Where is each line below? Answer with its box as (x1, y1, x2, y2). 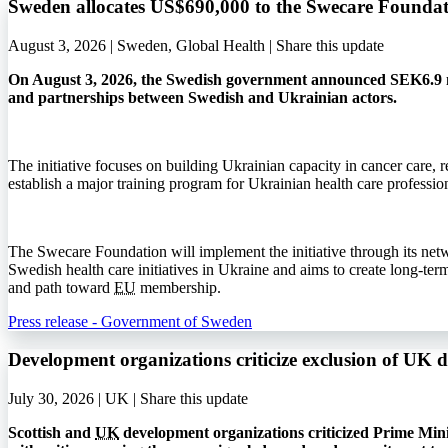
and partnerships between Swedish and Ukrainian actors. (8, 88, 397, 106)
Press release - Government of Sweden (8, 312, 252, 330)
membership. (136, 278, 221, 296)
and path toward (8, 278, 114, 296)
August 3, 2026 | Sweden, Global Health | (8, 36, 276, 54)
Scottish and (8, 424, 95, 441)
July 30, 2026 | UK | (8, 390, 140, 407)
